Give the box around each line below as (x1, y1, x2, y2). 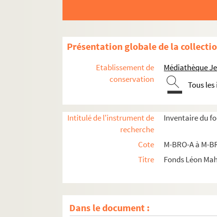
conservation (109, 74, 155, 85)
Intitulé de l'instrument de (67, 112, 155, 124)
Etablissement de (96, 62, 155, 73)
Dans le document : (69, 201, 150, 214)
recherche (120, 124, 155, 135)
